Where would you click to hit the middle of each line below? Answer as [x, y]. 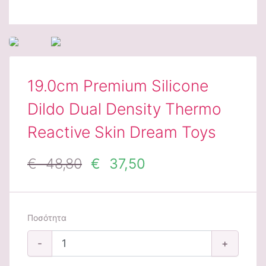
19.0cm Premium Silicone [118, 85]
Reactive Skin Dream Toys [122, 132]
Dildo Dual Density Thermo [124, 108]
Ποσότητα [47, 217]
